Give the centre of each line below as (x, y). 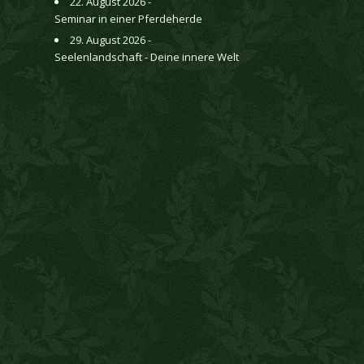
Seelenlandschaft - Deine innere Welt (147, 56)
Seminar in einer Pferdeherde (128, 18)
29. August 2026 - (110, 39)
